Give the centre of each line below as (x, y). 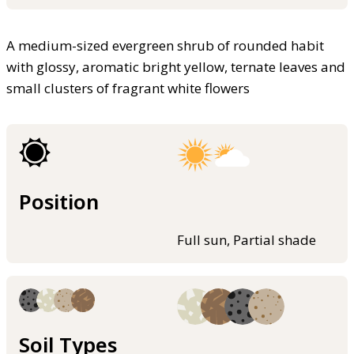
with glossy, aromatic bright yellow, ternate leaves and (176, 67)
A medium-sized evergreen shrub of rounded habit (165, 46)
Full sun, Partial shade (247, 239)
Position (59, 201)
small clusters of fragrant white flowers (128, 88)
